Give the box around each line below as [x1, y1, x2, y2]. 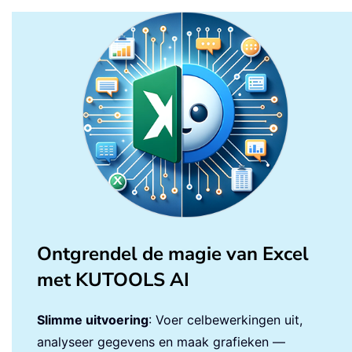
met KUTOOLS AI [37, 266, 189, 292]
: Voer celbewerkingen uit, [148, 311, 302, 328]
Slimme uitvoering [37, 311, 148, 328]
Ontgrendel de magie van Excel [37, 240, 309, 266]
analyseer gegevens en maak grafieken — [37, 333, 285, 350]
